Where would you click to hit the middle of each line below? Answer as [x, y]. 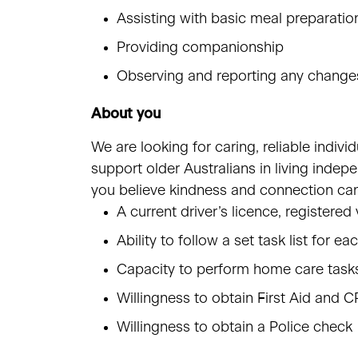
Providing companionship [200, 48]
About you [126, 114]
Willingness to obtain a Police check [235, 328]
